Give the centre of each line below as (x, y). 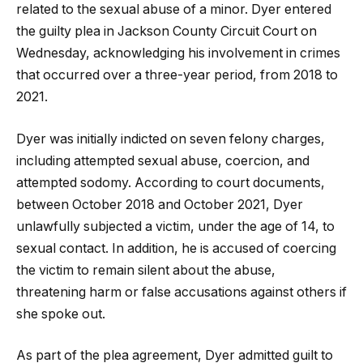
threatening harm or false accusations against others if (181, 292)
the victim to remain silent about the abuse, (146, 270)
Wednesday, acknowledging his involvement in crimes (178, 53)
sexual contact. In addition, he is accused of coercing (176, 248)
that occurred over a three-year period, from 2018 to (177, 75)
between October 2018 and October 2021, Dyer (160, 204)
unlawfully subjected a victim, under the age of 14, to (175, 226)
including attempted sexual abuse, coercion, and (163, 160)
